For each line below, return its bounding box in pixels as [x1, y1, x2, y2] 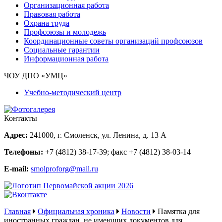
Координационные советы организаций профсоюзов [24, 37, 203, 45]
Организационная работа [24, 1, 109, 9]
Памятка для [158, 207, 200, 216]
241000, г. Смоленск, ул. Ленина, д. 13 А [28, 131, 166, 139]
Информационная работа [24, 55, 109, 63]
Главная [4, 207, 31, 216]
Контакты [4, 114, 37, 122]
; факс [107, 148, 129, 156]
